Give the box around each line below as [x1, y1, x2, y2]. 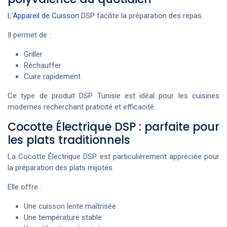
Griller [24, 50, 43, 59]
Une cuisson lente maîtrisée [24, 202, 116, 211]
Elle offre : [8, 182, 42, 192]
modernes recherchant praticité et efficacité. [8, 102, 156, 112]
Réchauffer [24, 61, 61, 70]
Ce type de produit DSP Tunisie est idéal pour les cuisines [8, 91, 219, 101]
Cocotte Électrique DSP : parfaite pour [8, 119, 219, 135]
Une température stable [24, 213, 102, 222]
